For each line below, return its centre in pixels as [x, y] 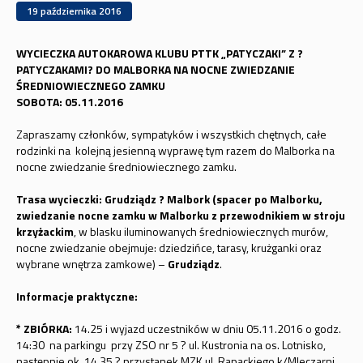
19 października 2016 [74, 11]
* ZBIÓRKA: [44, 329]
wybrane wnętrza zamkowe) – [92, 264]
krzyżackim [45, 231]
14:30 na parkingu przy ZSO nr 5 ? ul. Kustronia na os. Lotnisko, [171, 345]
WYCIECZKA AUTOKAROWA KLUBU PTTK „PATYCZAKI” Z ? [159, 53]
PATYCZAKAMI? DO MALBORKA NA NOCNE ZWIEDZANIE [155, 69]
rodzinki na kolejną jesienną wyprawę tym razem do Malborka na [175, 150]
